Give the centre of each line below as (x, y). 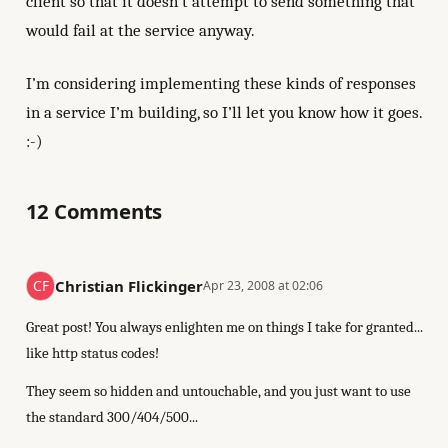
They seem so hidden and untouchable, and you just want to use (218, 390)
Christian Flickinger (129, 285)
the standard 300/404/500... (111, 416)
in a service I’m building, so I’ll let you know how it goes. (223, 112)
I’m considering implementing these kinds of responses (220, 83)
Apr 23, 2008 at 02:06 (263, 286)
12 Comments (94, 211)
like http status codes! (92, 353)
